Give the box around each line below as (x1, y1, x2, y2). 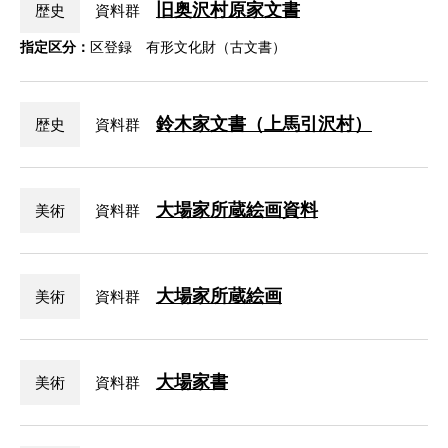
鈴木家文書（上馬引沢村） (155, 114, 372, 135)
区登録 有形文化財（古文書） (90, 39, 286, 56)
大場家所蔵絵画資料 (155, 200, 318, 221)
